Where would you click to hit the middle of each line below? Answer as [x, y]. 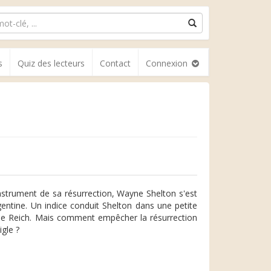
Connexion [168, 63]
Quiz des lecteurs [51, 63]
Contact [115, 63]
